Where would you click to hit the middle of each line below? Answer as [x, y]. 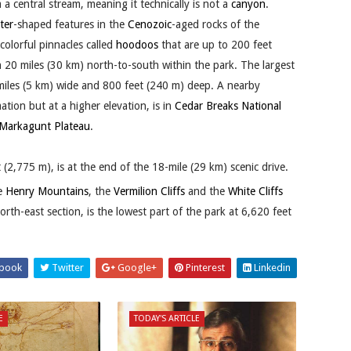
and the [206, 191]
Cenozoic [150, 25]
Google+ [136, 267]
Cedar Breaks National [228, 106]
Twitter [67, 267]
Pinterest [204, 267]
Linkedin [271, 267]
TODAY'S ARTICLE [166, 318]
